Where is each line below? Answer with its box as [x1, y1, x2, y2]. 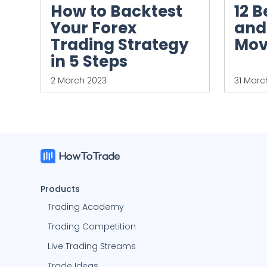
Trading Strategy [51, 34, 188, 56]
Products [41, 183, 80, 195]
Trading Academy [48, 201, 124, 213]
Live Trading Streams [48, 240, 136, 253]
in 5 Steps [51, 51, 128, 73]
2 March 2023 [51, 74, 107, 87]
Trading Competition [48, 221, 136, 233]
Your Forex [51, 17, 136, 39]
